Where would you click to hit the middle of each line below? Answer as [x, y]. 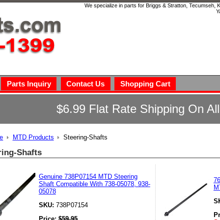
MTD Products [33, 137]
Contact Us [86, 83]
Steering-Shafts [85, 137]
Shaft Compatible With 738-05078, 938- [94, 184]
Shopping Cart [145, 83]
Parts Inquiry [29, 83]
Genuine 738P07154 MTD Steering [88, 176]
